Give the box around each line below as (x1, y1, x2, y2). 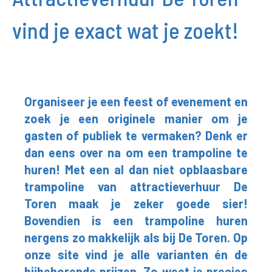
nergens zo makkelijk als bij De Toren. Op (24, 230, 248, 245)
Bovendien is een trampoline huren (24, 213, 248, 228)
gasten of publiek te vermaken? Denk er (24, 128, 248, 143)
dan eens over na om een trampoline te (24, 145, 248, 160)
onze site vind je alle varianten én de (24, 247, 248, 262)
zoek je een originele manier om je (24, 111, 248, 126)
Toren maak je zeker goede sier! (24, 196, 248, 211)
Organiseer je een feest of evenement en (24, 94, 248, 109)
